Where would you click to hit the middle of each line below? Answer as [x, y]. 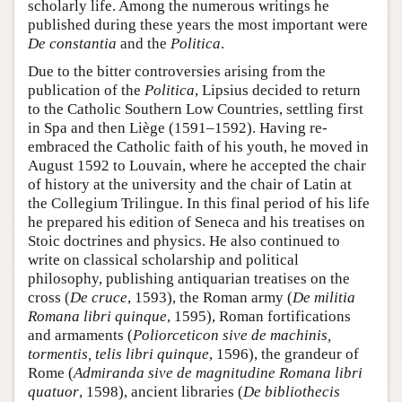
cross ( [49, 297]
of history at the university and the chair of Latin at [190, 184]
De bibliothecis [292, 391]
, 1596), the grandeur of [284, 354]
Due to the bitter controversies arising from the [177, 71]
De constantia [72, 43]
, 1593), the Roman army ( [210, 297]
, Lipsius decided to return [278, 90]
